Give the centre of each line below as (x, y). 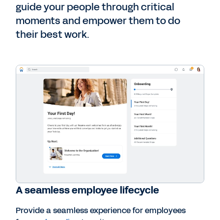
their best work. (53, 34)
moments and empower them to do (98, 20)
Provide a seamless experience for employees (101, 210)
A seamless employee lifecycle (87, 190)
